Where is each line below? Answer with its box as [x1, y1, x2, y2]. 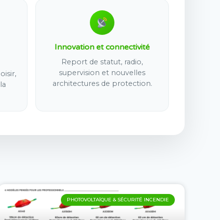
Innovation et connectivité [55, 42, 150, 52]
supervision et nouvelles [59, 68, 145, 77]
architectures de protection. [52, 79, 152, 88]
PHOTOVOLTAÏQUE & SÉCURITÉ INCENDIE [67, 196, 169, 203]
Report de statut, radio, [61, 57, 143, 66]
